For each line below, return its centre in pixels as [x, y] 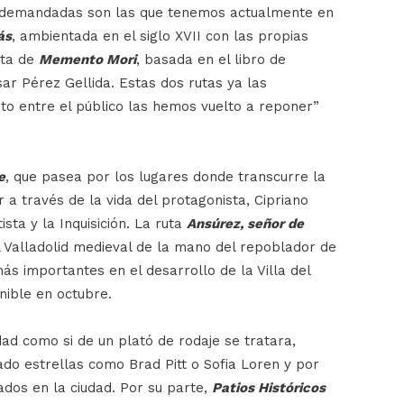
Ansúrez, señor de [245, 223]
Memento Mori [87, 59]
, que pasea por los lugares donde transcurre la [165, 176]
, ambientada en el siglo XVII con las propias [160, 36]
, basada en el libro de [211, 59]
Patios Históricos [269, 387]
